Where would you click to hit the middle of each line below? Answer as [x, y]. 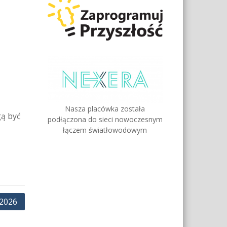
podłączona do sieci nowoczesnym [105, 119]
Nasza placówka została [105, 108]
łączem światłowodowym [105, 130]
